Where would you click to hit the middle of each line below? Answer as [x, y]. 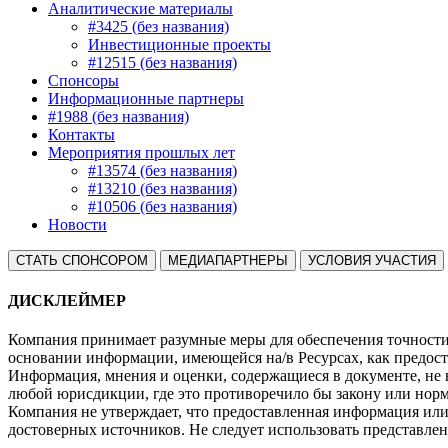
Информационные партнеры [146, 98]
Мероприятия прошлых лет [141, 152]
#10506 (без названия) [162, 206]
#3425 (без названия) [158, 26]
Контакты [81, 134]
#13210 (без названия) [162, 188]
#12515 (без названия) [162, 62]
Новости [77, 224]
